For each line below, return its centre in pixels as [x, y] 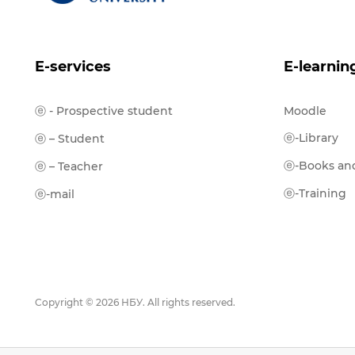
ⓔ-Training [315, 193]
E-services [73, 67]
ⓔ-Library [311, 138]
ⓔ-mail [55, 194]
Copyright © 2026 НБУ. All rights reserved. [135, 302]
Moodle [305, 111]
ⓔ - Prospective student [104, 111]
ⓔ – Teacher [69, 166]
